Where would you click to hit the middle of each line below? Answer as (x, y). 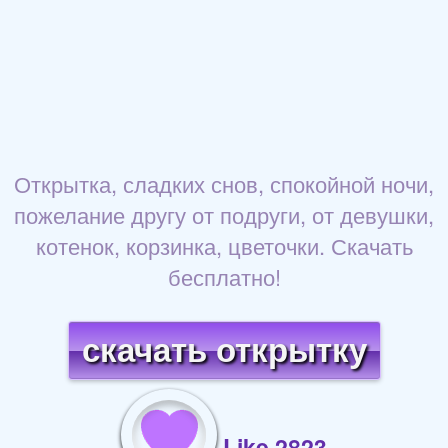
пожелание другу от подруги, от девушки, (224, 215)
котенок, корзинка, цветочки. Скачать (224, 246)
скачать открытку (224, 351)
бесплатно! (224, 277)
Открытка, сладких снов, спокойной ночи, (224, 184)
